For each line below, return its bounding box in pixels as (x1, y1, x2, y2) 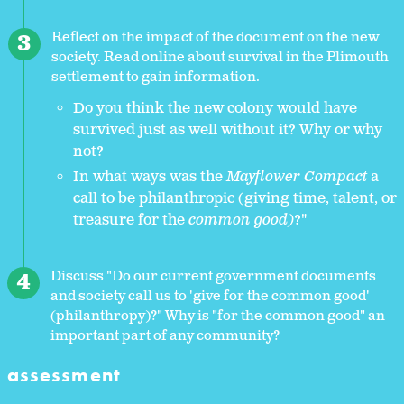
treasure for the (73, 210, 188, 230)
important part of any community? (50, 326, 280, 345)
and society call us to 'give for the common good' (50, 286, 370, 306)
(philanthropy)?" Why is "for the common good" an (50, 306, 385, 326)
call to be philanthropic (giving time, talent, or (73, 188, 397, 208)
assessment (7, 362, 126, 387)
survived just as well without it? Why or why (73, 120, 382, 140)
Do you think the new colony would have (73, 98, 357, 118)
